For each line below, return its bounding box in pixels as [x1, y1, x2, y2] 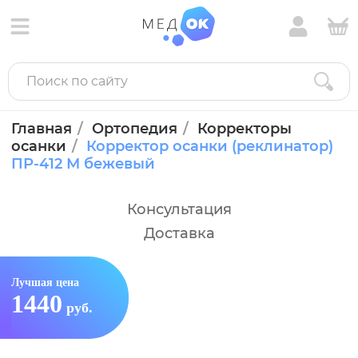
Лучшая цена [11, 276, 79, 288]
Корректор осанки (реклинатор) [86, 137, 333, 155]
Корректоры [197, 120, 292, 137]
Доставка [143, 225, 215, 242]
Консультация [126, 201, 232, 218]
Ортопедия [92, 120, 177, 137]
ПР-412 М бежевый [11, 155, 155, 173]
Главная [11, 120, 72, 137]
